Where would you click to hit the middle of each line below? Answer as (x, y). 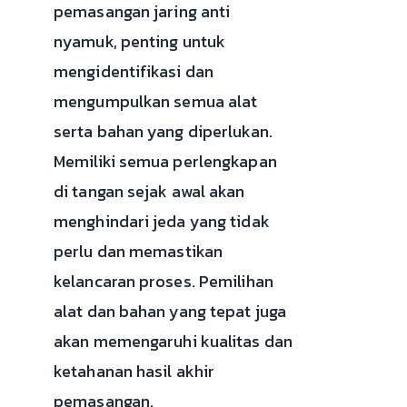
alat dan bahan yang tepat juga (170, 311)
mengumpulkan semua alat (156, 101)
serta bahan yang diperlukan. (163, 131)
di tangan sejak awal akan (149, 191)
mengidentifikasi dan (134, 71)
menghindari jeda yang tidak (162, 221)
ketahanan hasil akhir (134, 371)
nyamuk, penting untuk (140, 41)
